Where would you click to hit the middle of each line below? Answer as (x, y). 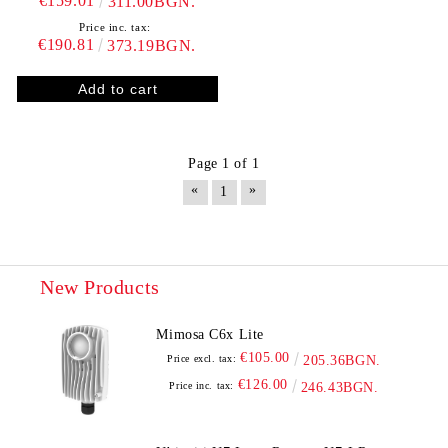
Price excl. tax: (202, 358)
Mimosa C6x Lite (210, 334)
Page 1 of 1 (224, 163)
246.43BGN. (339, 387)
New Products (100, 286)
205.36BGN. (342, 360)
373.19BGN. (151, 45)
